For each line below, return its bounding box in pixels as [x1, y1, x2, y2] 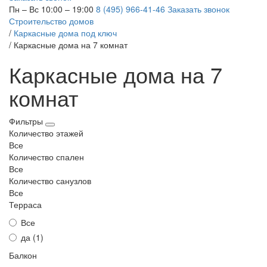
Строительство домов [9, 14, 94, 27]
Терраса [9, 198, 42, 210]
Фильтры [9, 114, 45, 127]
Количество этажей [9, 126, 83, 139]
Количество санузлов [9, 174, 91, 187]
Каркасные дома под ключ [14, 26, 117, 39]
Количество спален [9, 150, 84, 163]
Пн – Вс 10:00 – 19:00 [9, 2, 94, 15]
